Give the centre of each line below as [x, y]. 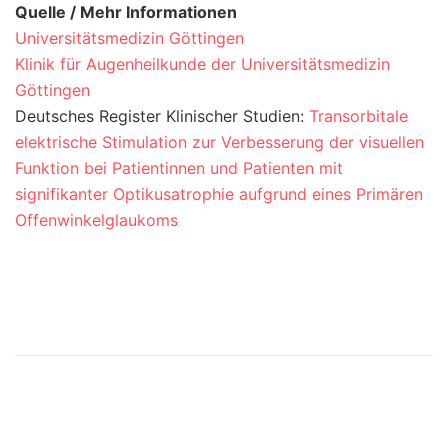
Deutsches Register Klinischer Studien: [162, 115]
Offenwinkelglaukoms [96, 219]
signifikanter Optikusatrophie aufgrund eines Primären [219, 193]
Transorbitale [358, 115]
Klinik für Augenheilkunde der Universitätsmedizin [202, 63]
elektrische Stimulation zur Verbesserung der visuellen [219, 141]
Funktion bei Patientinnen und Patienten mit [179, 167]
